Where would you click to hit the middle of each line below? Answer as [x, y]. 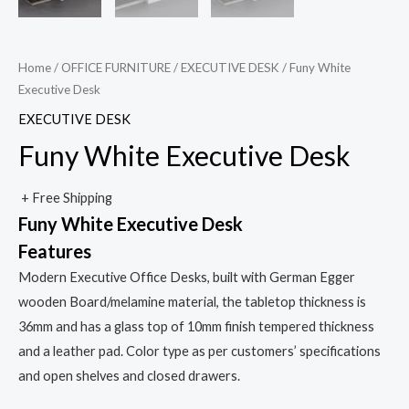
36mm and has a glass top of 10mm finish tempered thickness [196, 327]
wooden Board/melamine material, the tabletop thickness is [192, 302]
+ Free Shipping [67, 198]
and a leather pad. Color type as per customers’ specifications [199, 351]
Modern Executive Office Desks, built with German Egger [187, 278]
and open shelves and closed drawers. [129, 376]
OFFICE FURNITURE [116, 68]
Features [55, 252]
